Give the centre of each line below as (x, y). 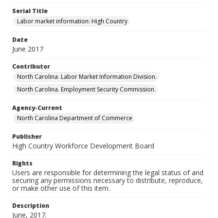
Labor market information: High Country (72, 21)
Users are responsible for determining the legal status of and (108, 173)
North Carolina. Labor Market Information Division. (87, 77)
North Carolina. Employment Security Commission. (86, 89)
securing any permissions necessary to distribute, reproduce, (108, 180)
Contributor (31, 66)
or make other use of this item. (61, 188)
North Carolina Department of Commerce (75, 118)
